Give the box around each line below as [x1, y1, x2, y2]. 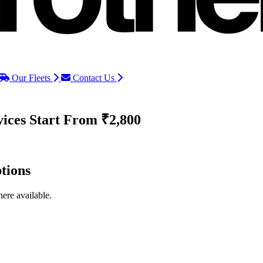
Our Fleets [12, 73, 50, 83]
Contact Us [73, 73, 114, 83]
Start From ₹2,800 [29, 112, 141, 127]
